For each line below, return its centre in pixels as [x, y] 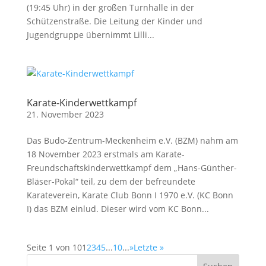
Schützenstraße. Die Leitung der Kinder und [114, 21]
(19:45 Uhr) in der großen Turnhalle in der [110, 7]
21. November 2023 [65, 114]
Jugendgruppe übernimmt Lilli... [90, 35]
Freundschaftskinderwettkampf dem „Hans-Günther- [132, 168]
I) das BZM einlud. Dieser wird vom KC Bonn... [118, 209]
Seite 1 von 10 [54, 247]
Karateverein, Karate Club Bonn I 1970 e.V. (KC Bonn [130, 195]
